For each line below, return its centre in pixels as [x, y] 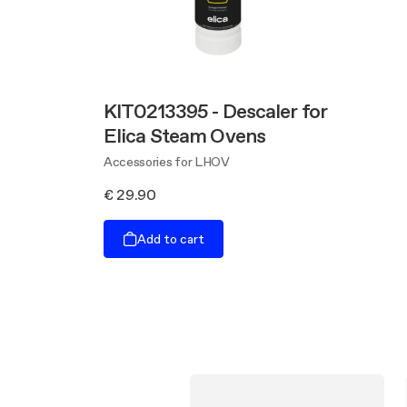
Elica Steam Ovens [185, 135]
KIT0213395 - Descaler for [215, 111]
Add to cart [171, 238]
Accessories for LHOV [167, 162]
